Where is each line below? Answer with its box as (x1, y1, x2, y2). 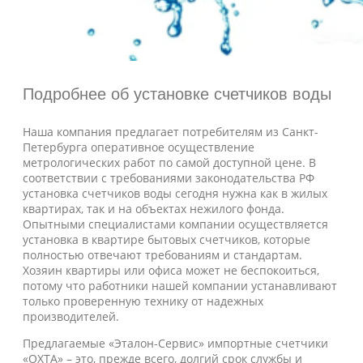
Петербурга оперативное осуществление (23, 139, 254, 155)
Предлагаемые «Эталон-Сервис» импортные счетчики (23, 335, 328, 351)
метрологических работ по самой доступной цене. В (23, 155, 316, 170)
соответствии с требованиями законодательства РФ (23, 170, 314, 186)
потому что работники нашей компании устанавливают (23, 278, 337, 293)
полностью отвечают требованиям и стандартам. (23, 247, 302, 263)
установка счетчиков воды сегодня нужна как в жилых (23, 186, 327, 201)
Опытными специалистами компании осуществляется (23, 216, 328, 232)
